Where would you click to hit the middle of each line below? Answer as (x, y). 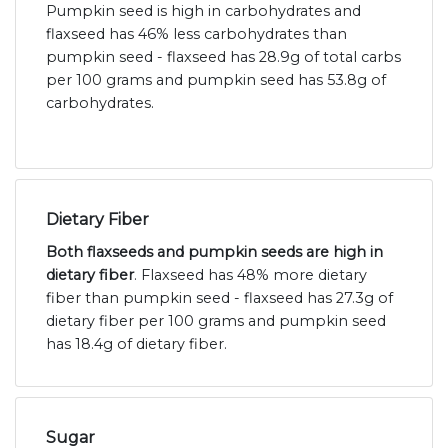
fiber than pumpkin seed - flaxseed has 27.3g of (219, 298)
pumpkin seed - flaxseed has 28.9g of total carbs (223, 57)
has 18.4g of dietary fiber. (136, 344)
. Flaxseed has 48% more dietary (250, 275)
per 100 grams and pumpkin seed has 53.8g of (216, 80)
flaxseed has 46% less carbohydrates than (196, 34)
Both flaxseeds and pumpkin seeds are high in (214, 252)
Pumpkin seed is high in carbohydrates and (203, 11)
